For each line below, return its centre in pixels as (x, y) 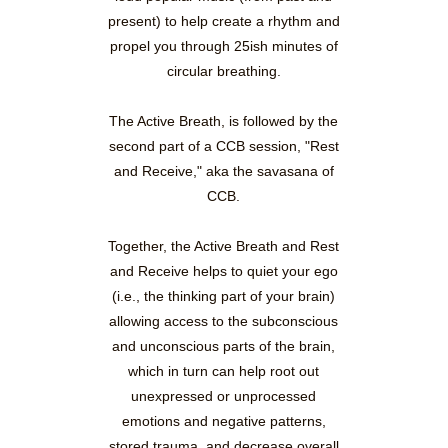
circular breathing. (223, 71)
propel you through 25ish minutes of (223, 46)
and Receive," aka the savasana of (223, 171)
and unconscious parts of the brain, (224, 346)
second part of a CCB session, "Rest (223, 146)
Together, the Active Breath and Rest (224, 246)
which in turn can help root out (224, 371)
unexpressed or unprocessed (224, 396)
